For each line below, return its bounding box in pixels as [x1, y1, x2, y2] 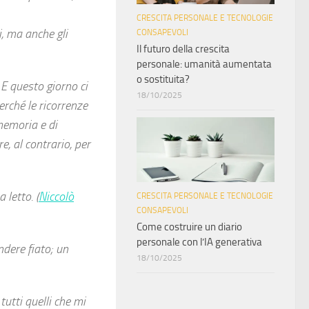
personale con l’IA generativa [137, 235, 262, 248]
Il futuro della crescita [137, 42, 230, 55]
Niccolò [39, 189, 74, 204]
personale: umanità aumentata [137, 57, 272, 70]
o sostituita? [137, 72, 190, 86]
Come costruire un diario [137, 220, 242, 233]
